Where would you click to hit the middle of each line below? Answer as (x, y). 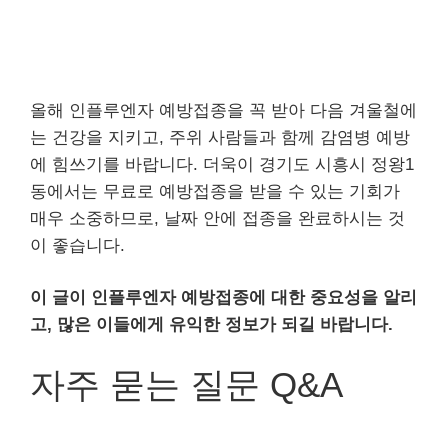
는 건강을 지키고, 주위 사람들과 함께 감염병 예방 (220, 137)
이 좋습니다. (77, 245)
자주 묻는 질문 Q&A (186, 384)
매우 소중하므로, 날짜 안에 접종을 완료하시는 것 (217, 218)
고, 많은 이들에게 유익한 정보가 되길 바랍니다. (211, 325)
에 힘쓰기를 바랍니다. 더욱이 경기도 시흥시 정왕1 (222, 164)
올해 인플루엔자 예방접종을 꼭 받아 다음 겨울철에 (223, 110)
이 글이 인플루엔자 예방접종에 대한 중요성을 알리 (223, 298)
